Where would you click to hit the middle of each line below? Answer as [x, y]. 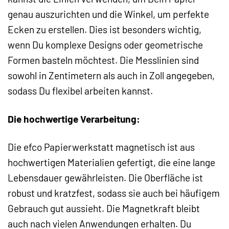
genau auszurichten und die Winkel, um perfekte [108, 14]
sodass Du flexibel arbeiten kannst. [80, 91]
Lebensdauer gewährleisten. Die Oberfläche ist [105, 178]
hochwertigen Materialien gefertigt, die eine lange [111, 163]
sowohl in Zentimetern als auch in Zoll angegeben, [111, 76]
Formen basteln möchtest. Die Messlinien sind [103, 60]
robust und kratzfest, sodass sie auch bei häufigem [114, 193]
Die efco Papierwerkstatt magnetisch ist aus [101, 147]
